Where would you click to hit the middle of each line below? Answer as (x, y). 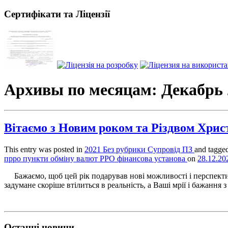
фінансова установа (152, 159)
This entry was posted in (44, 150)
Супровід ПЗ (171, 150)
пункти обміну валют (61, 159)
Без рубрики (125, 150)
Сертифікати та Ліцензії (57, 14)
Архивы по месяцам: (83, 90)
